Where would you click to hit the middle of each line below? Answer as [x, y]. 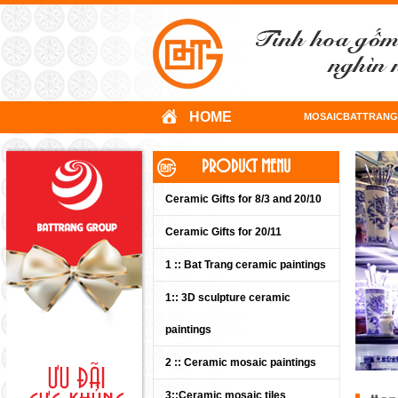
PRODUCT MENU [246, 167]
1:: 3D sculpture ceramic [228, 298]
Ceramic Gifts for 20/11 [223, 232]
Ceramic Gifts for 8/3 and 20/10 [243, 199]
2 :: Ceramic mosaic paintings [241, 362]
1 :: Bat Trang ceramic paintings [246, 265]
